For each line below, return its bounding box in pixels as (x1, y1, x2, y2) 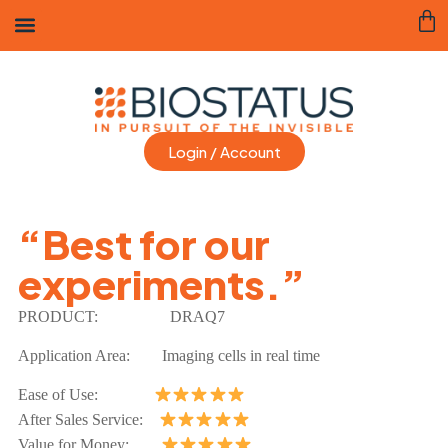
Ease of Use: (17, 386, 154, 404)
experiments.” (17, 257, 305, 309)
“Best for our (17, 217, 270, 269)
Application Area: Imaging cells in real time (17, 347, 328, 365)
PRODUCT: (17, 307, 146, 325)
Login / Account (167, 142, 281, 162)
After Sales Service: (17, 411, 159, 429)
